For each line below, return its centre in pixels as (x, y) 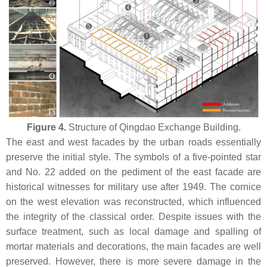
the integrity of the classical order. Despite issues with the (133, 216)
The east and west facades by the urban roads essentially (133, 142)
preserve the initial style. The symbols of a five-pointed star (133, 157)
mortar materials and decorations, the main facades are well (133, 246)
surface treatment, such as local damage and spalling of (133, 231)
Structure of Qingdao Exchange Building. (153, 127)
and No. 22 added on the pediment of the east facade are (133, 172)
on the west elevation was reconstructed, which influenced (133, 201)
